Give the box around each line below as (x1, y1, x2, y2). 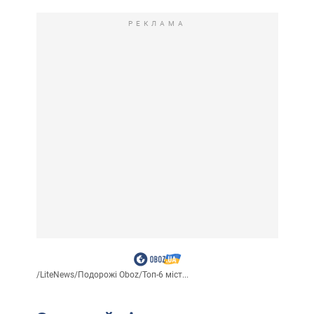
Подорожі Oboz (77, 270, 139, 280)
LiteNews (39, 270, 74, 280)
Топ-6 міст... (142, 270, 189, 280)
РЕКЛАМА (128, 20, 186, 28)
